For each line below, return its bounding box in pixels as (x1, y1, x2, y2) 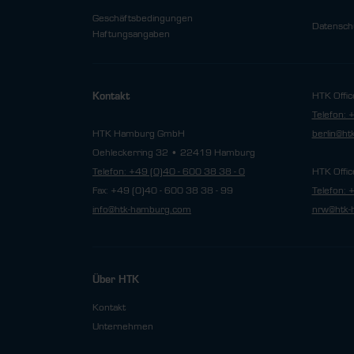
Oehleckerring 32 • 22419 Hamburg (92, 147, 255, 158)
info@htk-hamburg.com (92, 204, 191, 215)
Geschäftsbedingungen (92, 13, 193, 24)
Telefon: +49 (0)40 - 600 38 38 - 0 (92, 166, 245, 177)
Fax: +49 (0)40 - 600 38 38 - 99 (92, 185, 233, 196)
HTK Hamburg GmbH (92, 128, 185, 139)
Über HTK (92, 274, 139, 285)
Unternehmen (92, 321, 153, 332)
